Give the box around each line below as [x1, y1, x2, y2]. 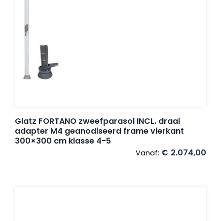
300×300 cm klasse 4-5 [15, 135, 111, 147]
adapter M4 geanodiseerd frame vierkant [15, 125, 184, 137]
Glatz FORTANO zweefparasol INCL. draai [15, 115, 180, 127]
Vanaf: [136, 148, 161, 158]
